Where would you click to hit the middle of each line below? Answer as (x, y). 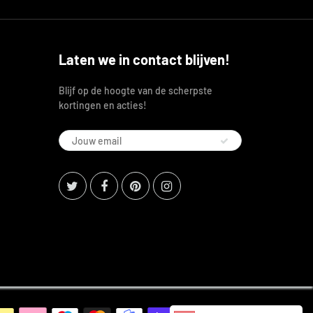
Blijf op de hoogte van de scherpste (135, 90)
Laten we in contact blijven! (144, 59)
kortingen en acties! (102, 105)
